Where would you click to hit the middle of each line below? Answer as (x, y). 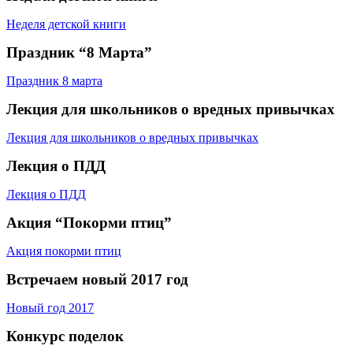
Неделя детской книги (66, 24)
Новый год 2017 (50, 307)
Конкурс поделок (65, 336)
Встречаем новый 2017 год (97, 279)
